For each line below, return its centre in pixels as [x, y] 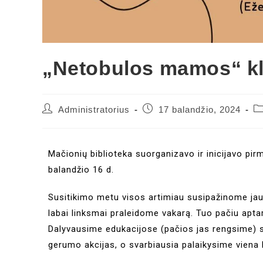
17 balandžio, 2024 [200, 110]
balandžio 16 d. [81, 170]
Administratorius [94, 110]
